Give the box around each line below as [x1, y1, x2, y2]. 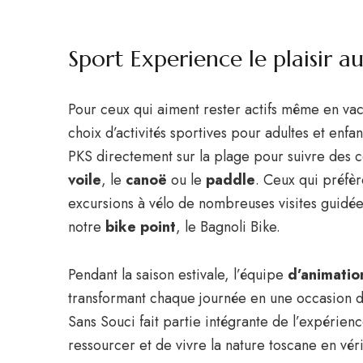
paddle [206, 169, 255, 190]
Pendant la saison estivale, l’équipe [68, 264, 288, 285]
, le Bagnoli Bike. [176, 216, 280, 237]
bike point [101, 216, 176, 237]
